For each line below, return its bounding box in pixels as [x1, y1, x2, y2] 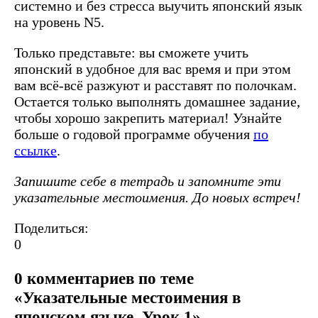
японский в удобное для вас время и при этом [14, 60, 291, 77]
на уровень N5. [14, 13, 104, 30]
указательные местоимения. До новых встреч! [14, 189, 301, 205]
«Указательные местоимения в [14, 288, 241, 307]
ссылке [14, 142, 57, 158]
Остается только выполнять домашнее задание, [14, 93, 300, 109]
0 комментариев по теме [14, 269, 194, 288]
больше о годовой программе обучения [14, 126, 253, 142]
